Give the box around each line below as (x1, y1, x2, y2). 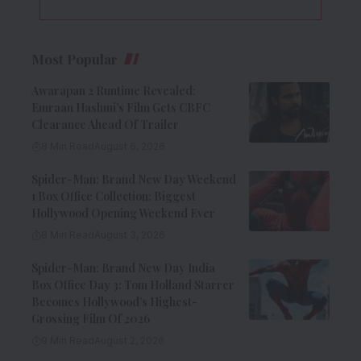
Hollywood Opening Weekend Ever (31, 205, 215, 221)
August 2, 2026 (94, 334, 164, 346)
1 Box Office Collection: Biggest (31, 188, 196, 204)
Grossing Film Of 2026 (31, 310, 150, 326)
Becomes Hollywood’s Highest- (31, 293, 197, 309)
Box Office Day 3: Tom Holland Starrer (31, 276, 234, 293)
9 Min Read (41, 334, 94, 346)
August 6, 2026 (94, 139, 165, 152)
